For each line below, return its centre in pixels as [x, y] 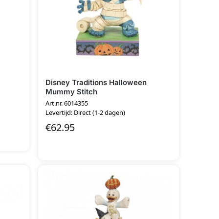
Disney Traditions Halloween [96, 82]
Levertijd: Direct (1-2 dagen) [86, 112]
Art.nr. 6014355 [67, 103]
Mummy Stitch [72, 92]
